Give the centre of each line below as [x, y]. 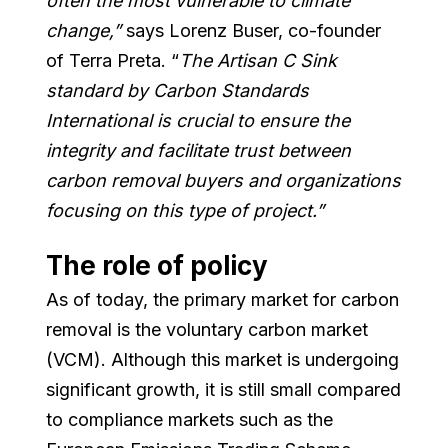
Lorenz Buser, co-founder [275, 30]
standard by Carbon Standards [178, 90]
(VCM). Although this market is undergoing [223, 359]
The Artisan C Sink [258, 60]
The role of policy [160, 265]
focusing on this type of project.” [185, 210]
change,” [86, 30]
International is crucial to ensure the [198, 120]
